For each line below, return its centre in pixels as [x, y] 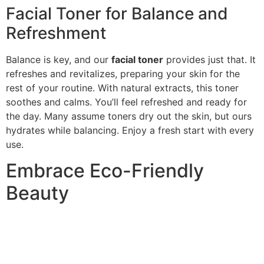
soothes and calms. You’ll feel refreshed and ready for [126, 102]
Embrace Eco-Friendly [105, 170]
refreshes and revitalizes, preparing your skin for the [123, 73]
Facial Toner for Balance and [117, 13]
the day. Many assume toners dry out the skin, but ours [129, 116]
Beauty [37, 193]
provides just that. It [209, 59]
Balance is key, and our [59, 59]
